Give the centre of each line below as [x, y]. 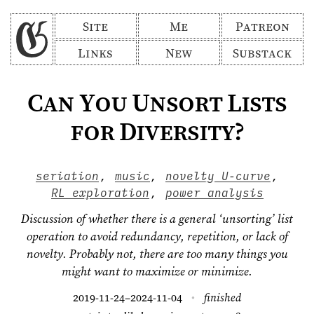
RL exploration [101, 193]
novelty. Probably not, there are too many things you [157, 253]
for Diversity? [157, 131]
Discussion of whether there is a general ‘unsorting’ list [157, 218]
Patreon [262, 26]
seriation [68, 176]
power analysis [214, 193]
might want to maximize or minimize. [157, 271]
